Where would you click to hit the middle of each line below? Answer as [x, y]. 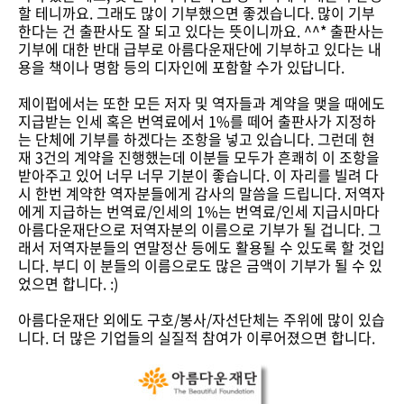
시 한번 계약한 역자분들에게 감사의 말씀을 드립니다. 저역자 [202, 193]
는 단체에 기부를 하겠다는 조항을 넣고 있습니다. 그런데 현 [197, 139]
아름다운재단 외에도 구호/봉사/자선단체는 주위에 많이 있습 [202, 320]
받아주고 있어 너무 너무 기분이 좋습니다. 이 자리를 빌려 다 [198, 175]
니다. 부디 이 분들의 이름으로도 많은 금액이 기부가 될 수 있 [200, 266]
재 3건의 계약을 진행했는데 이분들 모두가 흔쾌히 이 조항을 [199, 157]
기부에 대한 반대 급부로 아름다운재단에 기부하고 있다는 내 [200, 49]
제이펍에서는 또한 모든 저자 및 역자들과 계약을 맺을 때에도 [202, 103]
